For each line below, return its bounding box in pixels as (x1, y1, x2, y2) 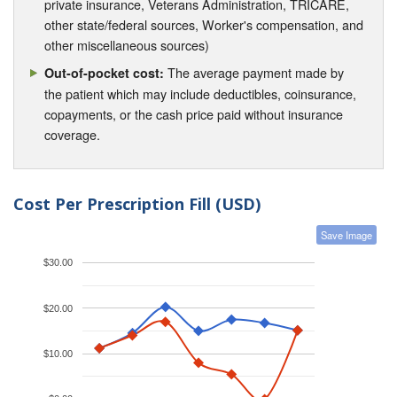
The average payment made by (164, 62, 345, 82)
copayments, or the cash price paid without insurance (44, 104, 344, 123)
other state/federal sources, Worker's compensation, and (44, 15, 364, 35)
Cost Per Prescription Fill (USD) (13, 192, 261, 214)
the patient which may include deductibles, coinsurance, (44, 83, 357, 103)
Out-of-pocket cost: (44, 63, 165, 82)
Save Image (321, 228, 372, 243)
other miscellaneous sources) (44, 35, 210, 55)
